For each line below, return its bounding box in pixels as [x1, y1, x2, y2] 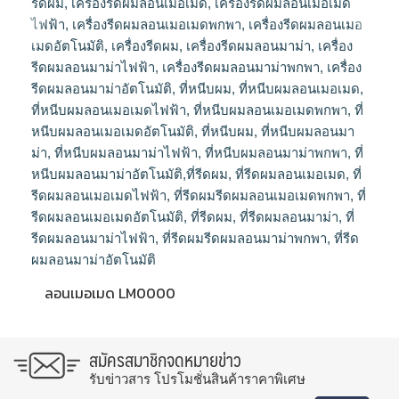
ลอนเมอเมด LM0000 [45, 282, 175, 305]
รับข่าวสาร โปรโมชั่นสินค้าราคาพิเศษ [89, 371, 305, 387]
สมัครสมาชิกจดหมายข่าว [89, 345, 241, 376]
